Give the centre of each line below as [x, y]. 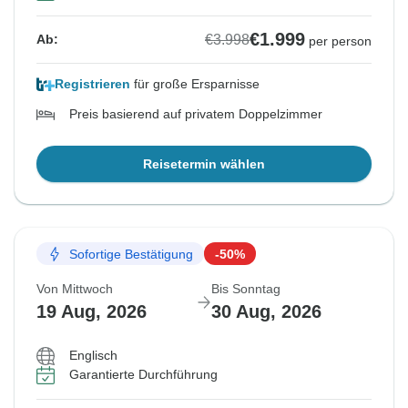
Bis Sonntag [246, 289]
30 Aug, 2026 [266, 312]
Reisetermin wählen [204, 164]
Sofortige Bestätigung [131, 254]
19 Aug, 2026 [92, 312]
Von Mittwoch [75, 289]
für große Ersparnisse [195, 84]
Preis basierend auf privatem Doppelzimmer [196, 114]
